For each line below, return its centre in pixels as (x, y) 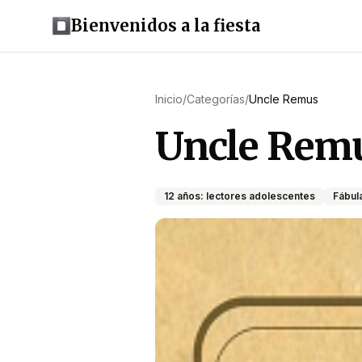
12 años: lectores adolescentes (240, 196)
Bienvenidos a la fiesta (166, 25)
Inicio (169, 99)
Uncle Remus (284, 99)
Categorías (216, 99)
